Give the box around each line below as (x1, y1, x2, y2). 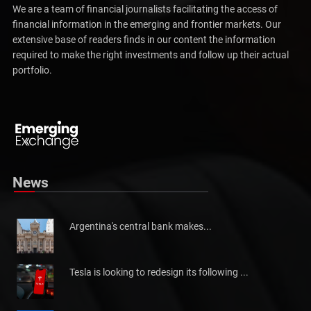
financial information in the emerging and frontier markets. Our (12, 18, 281, 30)
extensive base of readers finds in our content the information (12, 33, 276, 45)
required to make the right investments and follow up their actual (12, 49, 289, 60)
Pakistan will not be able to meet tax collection (25, 89, 244, 102)
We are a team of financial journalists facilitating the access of (12, 3, 278, 15)
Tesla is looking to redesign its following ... (69, 267, 249, 278)
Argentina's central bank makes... (69, 221, 212, 233)
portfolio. (12, 64, 52, 76)
